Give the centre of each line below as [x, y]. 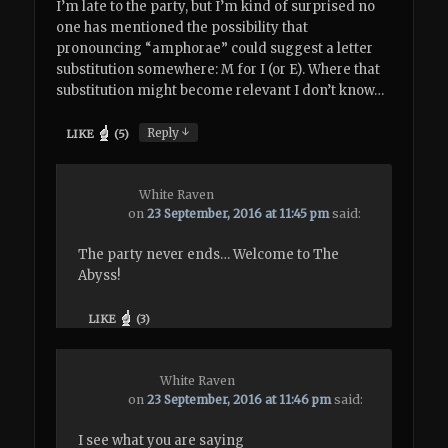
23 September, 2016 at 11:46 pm [239, 399]
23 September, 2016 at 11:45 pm [238, 213]
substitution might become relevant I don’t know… [220, 90]
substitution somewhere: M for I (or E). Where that [218, 69]
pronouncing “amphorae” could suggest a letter [215, 48]
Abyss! [99, 276]
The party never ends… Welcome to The [209, 255]
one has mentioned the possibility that [182, 27]
